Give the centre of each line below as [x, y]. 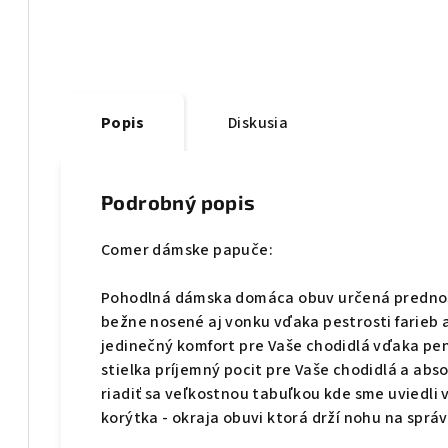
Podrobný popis [178, 202]
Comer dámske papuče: [187, 250]
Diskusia [258, 123]
